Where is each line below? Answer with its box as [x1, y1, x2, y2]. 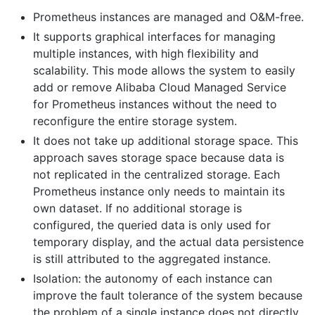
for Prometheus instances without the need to [33, 96, 277, 111]
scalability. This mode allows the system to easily [33, 63, 295, 77]
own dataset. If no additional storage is [33, 200, 242, 215]
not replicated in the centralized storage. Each [33, 167, 280, 181]
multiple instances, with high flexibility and [33, 46, 259, 60]
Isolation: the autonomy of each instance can [33, 271, 272, 285]
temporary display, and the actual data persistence [33, 234, 304, 249]
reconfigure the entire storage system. [33, 113, 237, 128]
